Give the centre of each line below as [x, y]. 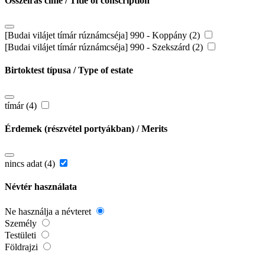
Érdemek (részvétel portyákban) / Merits [86, 128]
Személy [22, 223]
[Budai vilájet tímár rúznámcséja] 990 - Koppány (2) [104, 35]
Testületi [22, 235]
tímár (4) [22, 105]
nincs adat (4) [31, 164]
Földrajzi [22, 247]
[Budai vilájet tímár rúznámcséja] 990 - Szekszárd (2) [105, 47]
